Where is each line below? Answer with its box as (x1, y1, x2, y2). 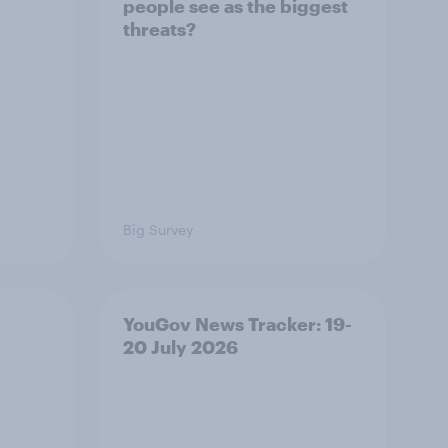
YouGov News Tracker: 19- (123, 313, 352, 336)
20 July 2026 (123, 336, 238, 359)
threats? (123, 18, 196, 41)
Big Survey (123, 221, 193, 239)
